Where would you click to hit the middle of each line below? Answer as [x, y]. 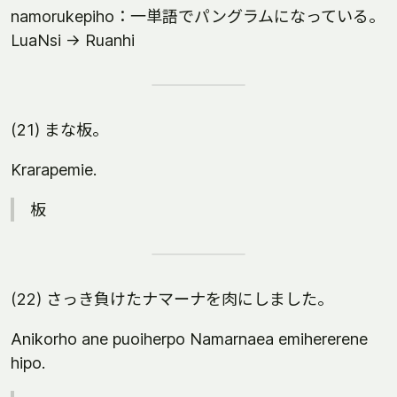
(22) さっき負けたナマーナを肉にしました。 [172, 299]
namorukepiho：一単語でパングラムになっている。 [198, 16]
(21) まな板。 [59, 130]
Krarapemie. [54, 170]
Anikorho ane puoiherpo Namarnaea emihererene [189, 339]
